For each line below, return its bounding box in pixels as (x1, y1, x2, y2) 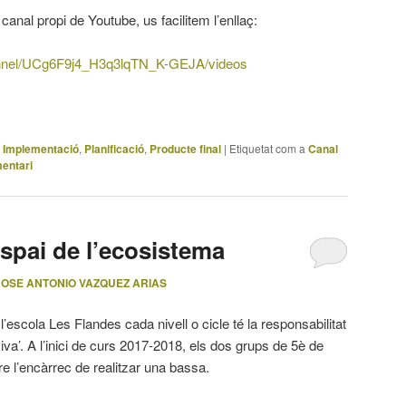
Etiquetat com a (229, 140, 305, 157)
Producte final (150, 140, 221, 158)
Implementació (3, 140, 79, 158)
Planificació (84, 140, 144, 158)
